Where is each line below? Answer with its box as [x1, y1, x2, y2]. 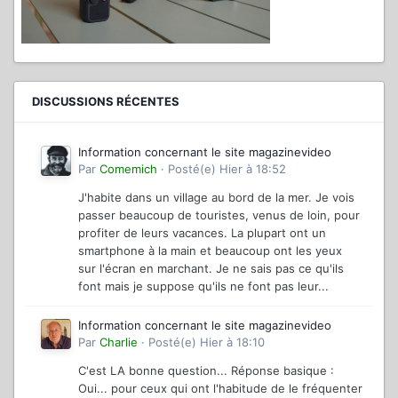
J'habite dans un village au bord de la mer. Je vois [78, 189, 354, 204]
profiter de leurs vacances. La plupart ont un [78, 225, 326, 240]
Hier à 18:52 [219, 161, 286, 176]
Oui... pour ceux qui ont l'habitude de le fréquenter [78, 380, 362, 395]
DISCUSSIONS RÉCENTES [32, 93, 179, 108]
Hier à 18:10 [200, 334, 265, 349]
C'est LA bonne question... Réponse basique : [78, 362, 334, 378]
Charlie [99, 334, 138, 349]
